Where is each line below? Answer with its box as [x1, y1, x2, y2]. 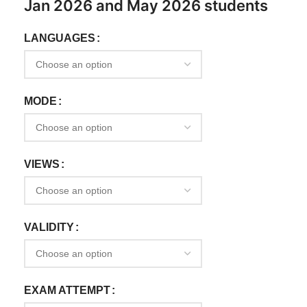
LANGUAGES [24, 32, 95, 44]
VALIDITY [24, 221, 74, 233]
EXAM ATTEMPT [24, 284, 110, 296]
